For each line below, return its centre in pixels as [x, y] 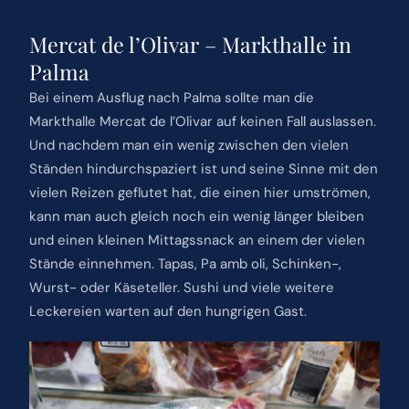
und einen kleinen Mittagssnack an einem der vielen [197, 240]
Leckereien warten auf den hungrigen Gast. [168, 311]
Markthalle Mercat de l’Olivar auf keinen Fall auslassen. [202, 121]
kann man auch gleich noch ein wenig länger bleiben [196, 216]
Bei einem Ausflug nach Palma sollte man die [171, 97]
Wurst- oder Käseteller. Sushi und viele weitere [181, 287]
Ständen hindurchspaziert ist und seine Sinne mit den [203, 168]
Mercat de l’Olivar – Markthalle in [190, 44]
